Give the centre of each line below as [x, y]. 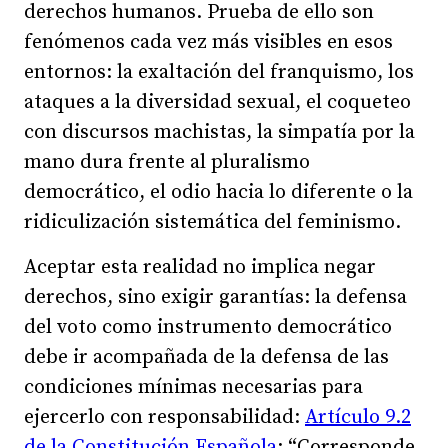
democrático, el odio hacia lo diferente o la [218, 192]
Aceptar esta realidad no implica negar [200, 267]
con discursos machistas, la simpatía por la [219, 132]
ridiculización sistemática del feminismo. [212, 222]
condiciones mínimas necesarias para [193, 387]
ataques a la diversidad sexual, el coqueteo [217, 102]
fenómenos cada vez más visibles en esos [208, 42]
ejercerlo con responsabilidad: [164, 417]
